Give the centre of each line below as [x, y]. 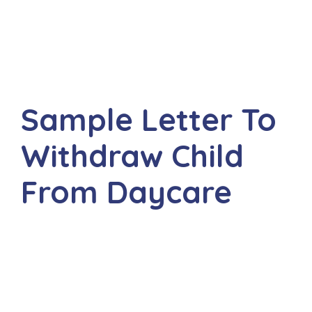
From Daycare [126, 192]
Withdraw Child [132, 156]
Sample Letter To [149, 119]
